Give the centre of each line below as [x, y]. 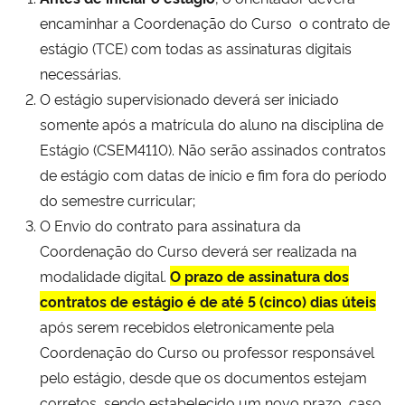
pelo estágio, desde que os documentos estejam [203, 377]
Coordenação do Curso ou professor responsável [207, 351]
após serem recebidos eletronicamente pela [187, 326]
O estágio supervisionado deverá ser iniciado [189, 98]
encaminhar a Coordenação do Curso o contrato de [215, 22]
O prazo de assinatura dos [259, 275]
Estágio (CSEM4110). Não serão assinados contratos [213, 149]
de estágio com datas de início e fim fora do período [213, 174]
